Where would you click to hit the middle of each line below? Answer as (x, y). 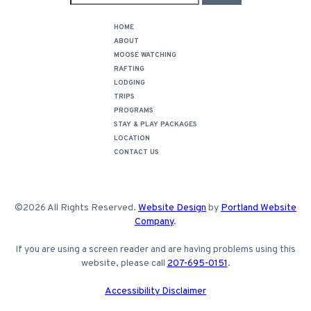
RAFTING (129, 69)
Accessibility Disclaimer (155, 291)
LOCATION (132, 138)
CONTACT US (136, 152)
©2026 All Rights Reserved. (76, 208)
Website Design (172, 208)
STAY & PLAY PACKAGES (155, 124)
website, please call (124, 263)
